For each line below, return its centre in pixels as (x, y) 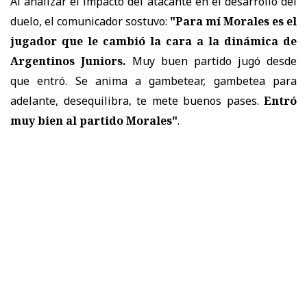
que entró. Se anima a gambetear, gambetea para (153, 81)
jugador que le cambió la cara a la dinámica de (153, 41)
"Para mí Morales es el (233, 21)
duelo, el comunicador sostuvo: (90, 21)
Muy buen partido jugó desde (211, 61)
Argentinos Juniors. (68, 61)
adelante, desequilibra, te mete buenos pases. (135, 100)
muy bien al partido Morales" (94, 120)
